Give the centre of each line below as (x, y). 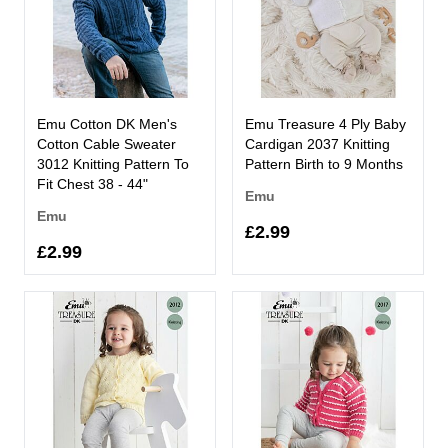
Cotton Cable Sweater (106, 143)
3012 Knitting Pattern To (113, 163)
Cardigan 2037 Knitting (317, 143)
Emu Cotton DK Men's (107, 123)
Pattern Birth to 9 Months (324, 163)
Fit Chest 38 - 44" (92, 183)
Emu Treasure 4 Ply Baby (325, 123)
